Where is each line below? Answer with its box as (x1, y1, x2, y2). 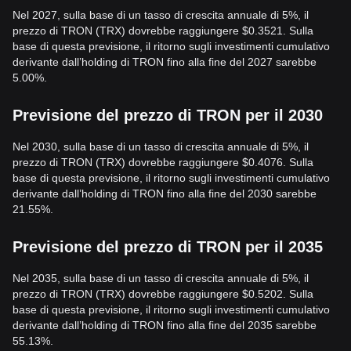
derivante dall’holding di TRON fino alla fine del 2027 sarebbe (13, 56, 317, 68)
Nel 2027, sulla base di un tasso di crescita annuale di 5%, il (13, 9, 309, 21)
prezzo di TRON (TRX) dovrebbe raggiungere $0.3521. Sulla (13, 24, 313, 37)
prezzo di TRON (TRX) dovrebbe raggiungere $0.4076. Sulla (13, 156, 313, 168)
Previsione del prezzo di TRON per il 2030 (13, 107, 323, 124)
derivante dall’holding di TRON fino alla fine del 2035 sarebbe (13, 319, 317, 331)
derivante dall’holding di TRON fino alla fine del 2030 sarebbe (13, 187, 317, 200)
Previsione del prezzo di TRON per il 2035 (13, 238, 323, 255)
